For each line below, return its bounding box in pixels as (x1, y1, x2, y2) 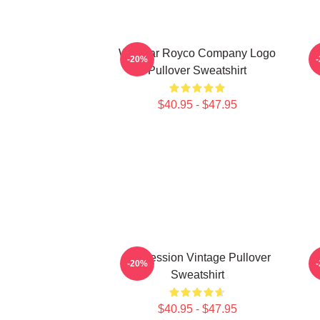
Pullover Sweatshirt (148, 64, 246, 76)
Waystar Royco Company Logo (119, 47, 276, 59)
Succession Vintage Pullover (124, 251, 271, 264)
